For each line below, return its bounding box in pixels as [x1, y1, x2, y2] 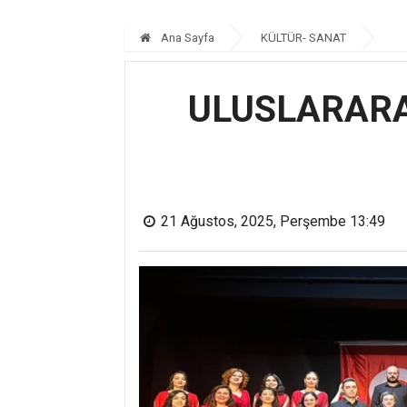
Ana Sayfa [158, 31, 214, 45]
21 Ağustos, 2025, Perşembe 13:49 [161, 213, 385, 231]
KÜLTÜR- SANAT [261, 31, 346, 45]
